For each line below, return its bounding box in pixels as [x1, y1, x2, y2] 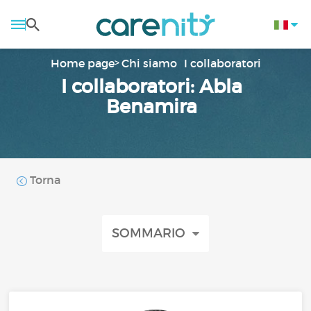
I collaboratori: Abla [61, 75, 243, 98]
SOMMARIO [112, 226, 192, 241]
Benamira [106, 95, 198, 118]
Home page [50, 56, 115, 70]
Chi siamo [121, 56, 177, 70]
